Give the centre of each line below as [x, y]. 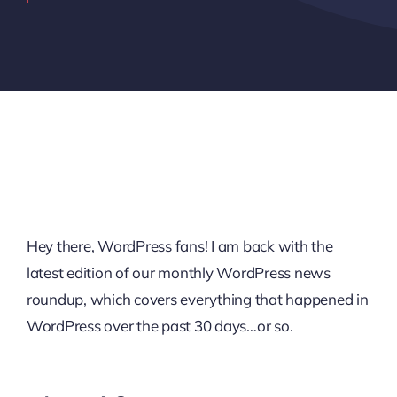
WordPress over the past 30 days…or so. [160, 326]
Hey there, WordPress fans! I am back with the [179, 246]
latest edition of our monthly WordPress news [178, 272]
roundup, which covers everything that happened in [197, 299]
